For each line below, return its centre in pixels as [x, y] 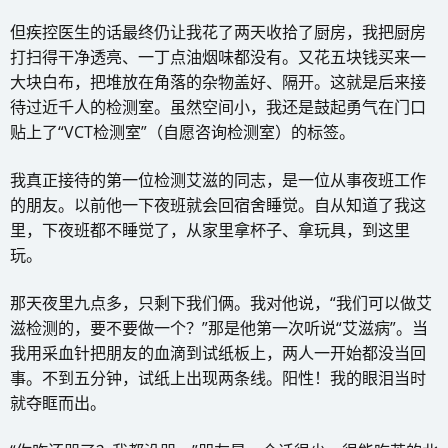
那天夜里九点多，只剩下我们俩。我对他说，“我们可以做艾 [221, 302]
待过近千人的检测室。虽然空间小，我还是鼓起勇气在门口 [218, 106]
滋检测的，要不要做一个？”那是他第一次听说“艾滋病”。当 [219, 327]
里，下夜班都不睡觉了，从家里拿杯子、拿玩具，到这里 [210, 229]
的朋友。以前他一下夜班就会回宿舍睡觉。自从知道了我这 [218, 204]
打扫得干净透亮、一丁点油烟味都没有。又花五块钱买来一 [218, 56]
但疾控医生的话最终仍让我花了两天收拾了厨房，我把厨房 [218, 31]
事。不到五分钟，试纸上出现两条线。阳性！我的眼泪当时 [218, 377]
